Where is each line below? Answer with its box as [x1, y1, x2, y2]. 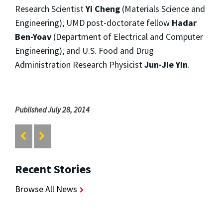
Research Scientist [15, 2, 86, 14]
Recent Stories [15, 161, 91, 177]
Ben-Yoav [15, 30, 51, 42]
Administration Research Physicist [15, 58, 144, 70]
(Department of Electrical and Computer [51, 30, 203, 42]
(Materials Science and [120, 2, 205, 14]
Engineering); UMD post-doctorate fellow [15, 16, 172, 28]
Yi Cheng [86, 2, 120, 14]
